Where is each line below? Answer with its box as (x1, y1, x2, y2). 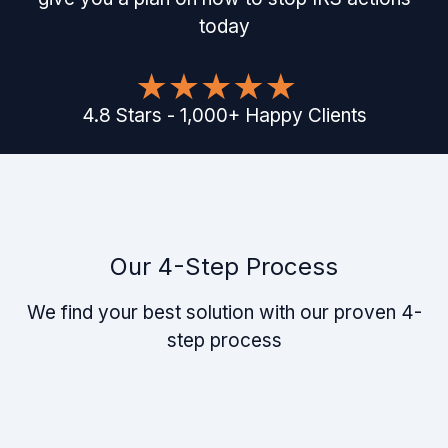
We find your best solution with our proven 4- (26, 301, 422, 325)
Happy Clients (244, 104, 367, 128)
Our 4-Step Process (110, 252, 338, 282)
